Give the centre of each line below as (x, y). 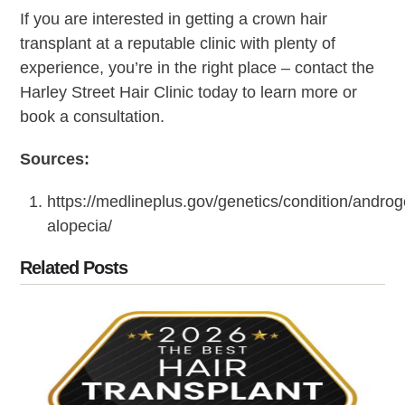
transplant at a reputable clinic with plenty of (178, 43)
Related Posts (74, 267)
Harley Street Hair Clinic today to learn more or (189, 92)
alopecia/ (80, 226)
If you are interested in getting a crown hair (174, 19)
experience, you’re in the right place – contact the (198, 67)
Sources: (55, 159)
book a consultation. (93, 116)
